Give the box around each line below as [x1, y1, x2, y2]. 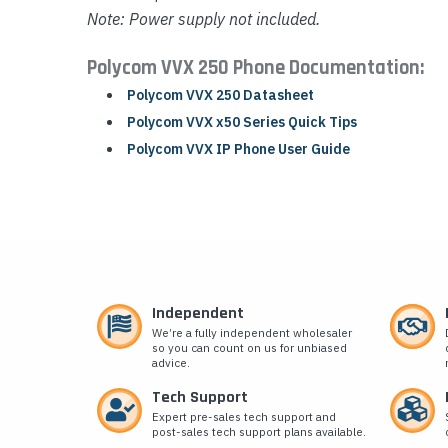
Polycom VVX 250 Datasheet [126, 85, 314, 104]
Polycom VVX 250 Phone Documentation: [87, 54, 424, 81]
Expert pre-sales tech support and [152, 408, 336, 424]
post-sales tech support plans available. [152, 423, 366, 439]
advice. [152, 354, 190, 370]
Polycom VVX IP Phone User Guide [126, 139, 350, 158]
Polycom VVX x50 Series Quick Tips [126, 112, 357, 131]
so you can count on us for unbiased [152, 339, 347, 355]
